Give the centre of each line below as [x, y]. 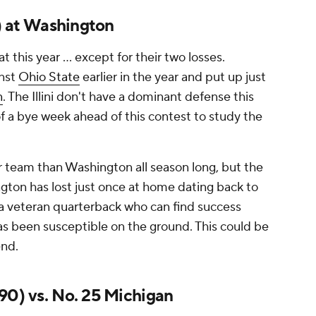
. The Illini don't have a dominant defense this [128, 97]
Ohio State [49, 78]
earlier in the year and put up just [173, 78]
